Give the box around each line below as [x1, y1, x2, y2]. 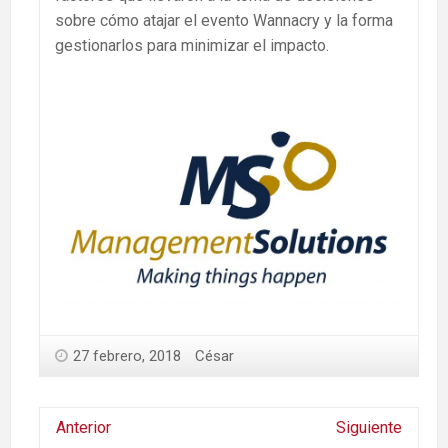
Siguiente [335, 418, 402, 438]
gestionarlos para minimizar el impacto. [55, 35, 329, 55]
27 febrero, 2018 [73, 347, 181, 366]
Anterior [56, 418, 111, 438]
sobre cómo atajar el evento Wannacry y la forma [55, 10, 393, 30]
